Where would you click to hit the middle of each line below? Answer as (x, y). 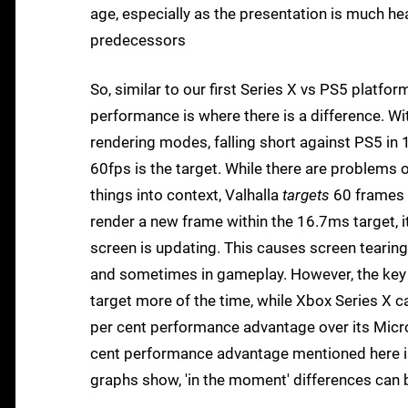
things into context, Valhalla (186, 195)
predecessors (138, 41)
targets (306, 195)
